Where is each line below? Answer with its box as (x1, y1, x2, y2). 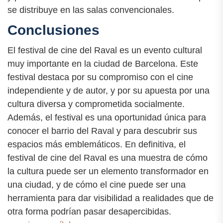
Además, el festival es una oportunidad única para (7, 112, 206, 123)
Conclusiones (7, 22, 100, 38)
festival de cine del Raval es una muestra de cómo (7, 153, 208, 163)
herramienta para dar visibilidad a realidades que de (7, 193, 214, 204)
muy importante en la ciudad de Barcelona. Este (7, 59, 198, 69)
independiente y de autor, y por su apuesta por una (7, 86, 210, 96)
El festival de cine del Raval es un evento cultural (7, 45, 202, 56)
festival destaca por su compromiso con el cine (7, 72, 193, 83)
